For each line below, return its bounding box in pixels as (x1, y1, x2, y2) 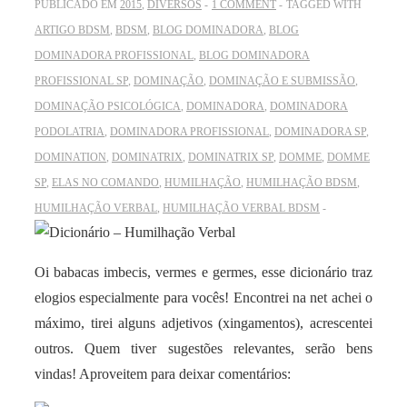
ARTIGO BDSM (35, 23, 110, 36)
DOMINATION (35, 150, 106, 164)
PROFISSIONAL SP (35, 74, 128, 87)
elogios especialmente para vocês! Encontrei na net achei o (35, 289, 372, 305)
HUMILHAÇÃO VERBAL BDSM (163, 201, 320, 214)
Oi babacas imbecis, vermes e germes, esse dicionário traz (35, 263, 372, 280)
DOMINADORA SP (274, 124, 366, 138)
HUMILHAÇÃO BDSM (246, 175, 357, 189)
